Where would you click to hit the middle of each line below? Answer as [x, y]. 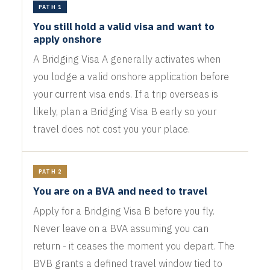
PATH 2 [50, 171]
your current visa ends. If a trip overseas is [125, 94]
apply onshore [67, 39]
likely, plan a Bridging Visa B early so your [124, 111]
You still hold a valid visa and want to [124, 26]
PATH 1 [50, 7]
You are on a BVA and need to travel [120, 191]
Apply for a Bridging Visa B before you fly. [124, 211]
